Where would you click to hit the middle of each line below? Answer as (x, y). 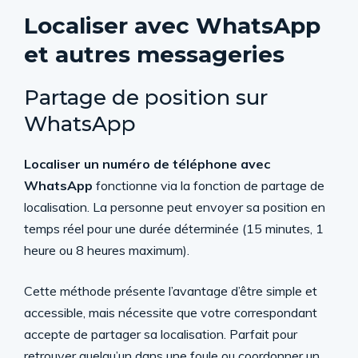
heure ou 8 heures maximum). (107, 250)
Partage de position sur (146, 97)
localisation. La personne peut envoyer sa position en (175, 207)
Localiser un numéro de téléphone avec (147, 164)
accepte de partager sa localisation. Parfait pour (161, 334)
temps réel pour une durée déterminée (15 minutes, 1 (174, 229)
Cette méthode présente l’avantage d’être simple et (171, 291)
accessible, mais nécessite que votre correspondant (171, 312)
